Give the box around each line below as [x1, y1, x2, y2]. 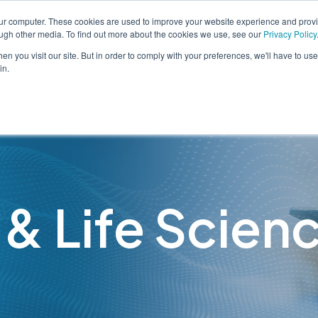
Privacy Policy [263, 28, 317, 40]
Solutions [128, 63, 181, 79]
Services [230, 63, 278, 79]
